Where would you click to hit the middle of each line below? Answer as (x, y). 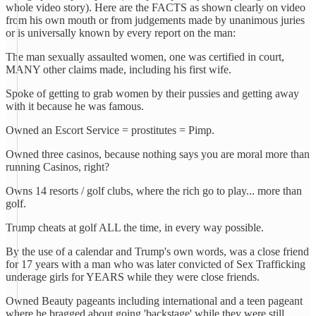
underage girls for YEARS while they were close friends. (133, 277)
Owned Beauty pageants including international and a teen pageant (154, 301)
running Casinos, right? (57, 167)
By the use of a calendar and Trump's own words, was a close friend (157, 251)
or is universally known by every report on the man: (121, 33)
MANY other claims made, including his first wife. (119, 69)
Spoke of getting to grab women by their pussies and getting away (152, 93)
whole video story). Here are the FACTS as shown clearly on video (156, 7)
